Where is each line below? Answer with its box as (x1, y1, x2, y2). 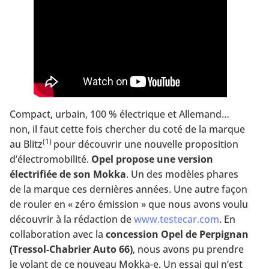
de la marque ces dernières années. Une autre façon (10, 182, 247, 196)
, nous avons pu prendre (133, 242, 244, 256)
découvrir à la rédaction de (10, 212, 134, 226)
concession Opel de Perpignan (106, 227, 249, 241)
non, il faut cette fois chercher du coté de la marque (10, 122, 245, 136)
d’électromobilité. (10, 152, 91, 166)
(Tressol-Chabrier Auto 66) (10, 242, 133, 256)
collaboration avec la (10, 227, 106, 241)
